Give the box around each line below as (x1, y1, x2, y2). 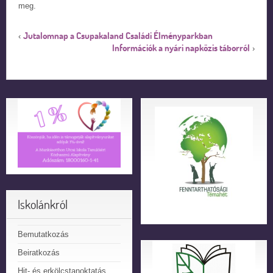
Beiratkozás (18, 247, 60, 257)
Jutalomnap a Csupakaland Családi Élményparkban (23, 30, 213, 41)
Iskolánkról (18, 196, 68, 212)
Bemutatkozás (18, 229, 69, 239)
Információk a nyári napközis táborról (112, 42, 250, 54)
